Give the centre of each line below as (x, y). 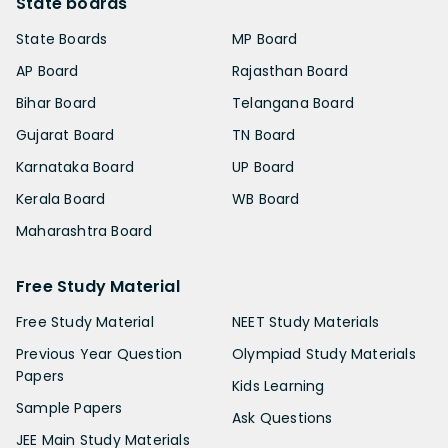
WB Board (266, 198)
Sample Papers (69, 407)
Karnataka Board (75, 166)
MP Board (265, 38)
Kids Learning (278, 385)
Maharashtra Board (84, 230)
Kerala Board (61, 198)
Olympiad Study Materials (324, 353)
